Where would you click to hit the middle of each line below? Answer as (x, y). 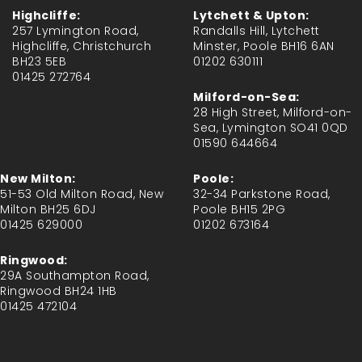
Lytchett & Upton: (251, 16)
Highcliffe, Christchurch (82, 46)
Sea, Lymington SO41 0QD (271, 128)
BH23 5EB (39, 62)
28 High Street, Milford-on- (273, 113)
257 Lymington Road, (76, 31)
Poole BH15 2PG (239, 210)
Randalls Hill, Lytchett (257, 31)
